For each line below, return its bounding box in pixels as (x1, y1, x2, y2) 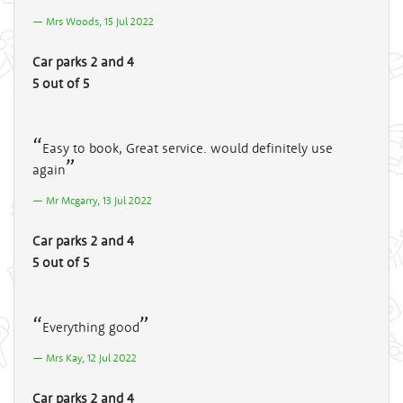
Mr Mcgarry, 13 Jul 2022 (46, 193, 152, 207)
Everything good (42, 318, 139, 336)
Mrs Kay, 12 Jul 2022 (46, 350, 137, 364)
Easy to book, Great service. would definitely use (42, 139, 333, 157)
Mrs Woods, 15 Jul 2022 (46, 13, 154, 28)
